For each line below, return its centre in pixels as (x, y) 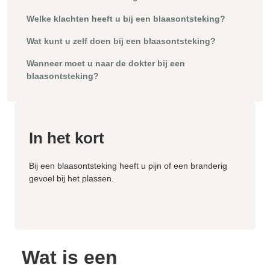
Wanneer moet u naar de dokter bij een (106, 63)
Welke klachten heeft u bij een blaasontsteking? (126, 18)
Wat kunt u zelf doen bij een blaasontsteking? (121, 41)
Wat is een (70, 258)
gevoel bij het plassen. (71, 179)
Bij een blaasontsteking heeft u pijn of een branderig (128, 166)
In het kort (67, 138)
